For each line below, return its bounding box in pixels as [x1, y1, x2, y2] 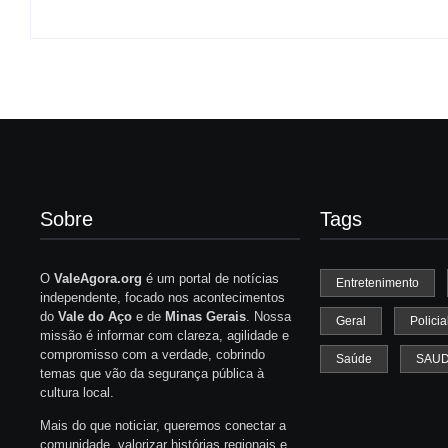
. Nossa [246, 308, 291, 324]
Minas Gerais [165, 308, 246, 324]
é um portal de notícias [142, 270, 279, 286]
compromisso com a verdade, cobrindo [40, 346, 265, 362]
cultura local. [40, 384, 114, 400]
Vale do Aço [58, 308, 132, 324]
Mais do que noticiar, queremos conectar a [40, 417, 286, 433]
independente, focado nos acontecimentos [40, 289, 285, 305]
